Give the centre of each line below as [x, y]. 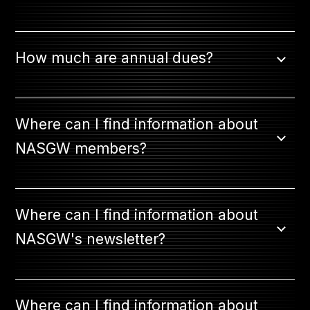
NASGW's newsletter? [91, 239]
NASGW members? [81, 148]
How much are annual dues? [115, 58]
